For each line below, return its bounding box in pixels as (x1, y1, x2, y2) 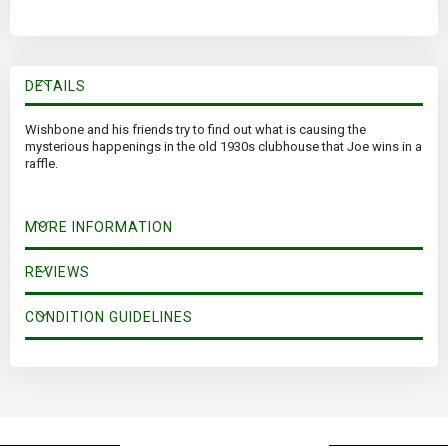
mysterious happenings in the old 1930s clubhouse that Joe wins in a (25, 139, 422, 155)
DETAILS (25, 78, 86, 95)
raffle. (25, 156, 58, 172)
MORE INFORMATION (25, 219, 173, 236)
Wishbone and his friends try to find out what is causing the (25, 122, 366, 138)
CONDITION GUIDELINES (25, 309, 193, 326)
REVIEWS (25, 264, 90, 281)
